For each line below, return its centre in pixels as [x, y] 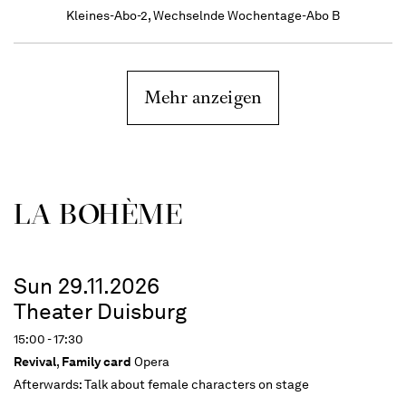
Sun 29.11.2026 [87, 286]
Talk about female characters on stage [197, 384]
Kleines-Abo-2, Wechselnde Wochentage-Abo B [203, 15]
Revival [35, 362]
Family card [97, 362]
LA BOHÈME [98, 213]
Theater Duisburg [100, 311]
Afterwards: [49, 384]
